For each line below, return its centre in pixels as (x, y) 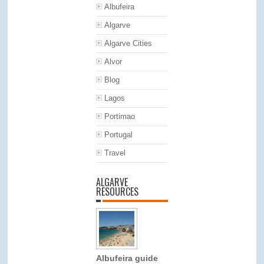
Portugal (119, 134)
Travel (115, 153)
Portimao (120, 116)
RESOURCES (118, 191)
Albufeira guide (127, 258)
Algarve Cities (128, 43)
